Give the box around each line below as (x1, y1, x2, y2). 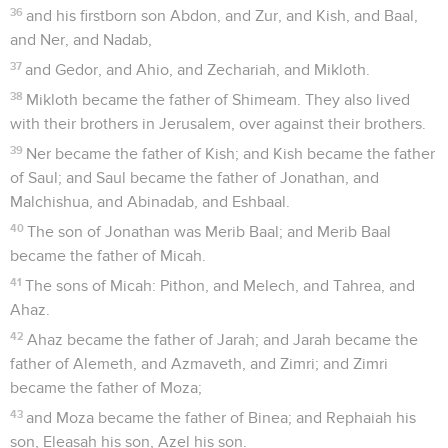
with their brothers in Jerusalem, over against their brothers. (10, 115, 426, 132)
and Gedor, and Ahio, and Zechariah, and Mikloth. (25, 61, 371, 78)
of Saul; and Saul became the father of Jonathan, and (10, 169, 379, 186)
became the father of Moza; (10, 379, 202, 396)
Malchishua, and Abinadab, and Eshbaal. (10, 193, 290, 210)
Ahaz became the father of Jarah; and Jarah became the (27, 331, 419, 348)
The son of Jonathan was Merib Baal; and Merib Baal (27, 223, 392, 240)
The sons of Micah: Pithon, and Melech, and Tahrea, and (25, 277, 416, 294)
